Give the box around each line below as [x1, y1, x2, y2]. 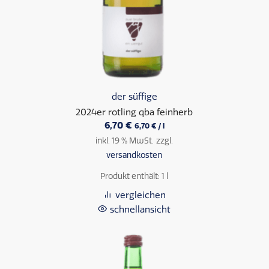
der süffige [111, 91, 157, 102]
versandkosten [106, 150, 163, 160]
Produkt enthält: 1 [100, 171, 167, 181]
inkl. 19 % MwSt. [95, 135, 154, 145]
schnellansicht [110, 204, 171, 215]
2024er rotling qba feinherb [76, 106, 193, 118]
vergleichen [115, 189, 166, 201]
